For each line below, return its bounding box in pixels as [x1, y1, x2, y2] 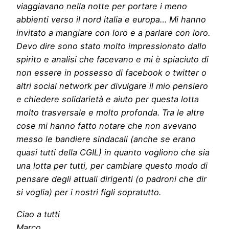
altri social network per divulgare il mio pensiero [16, 81, 208, 91]
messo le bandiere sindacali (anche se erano [16, 134, 196, 145]
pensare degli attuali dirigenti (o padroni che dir [16, 174, 207, 185]
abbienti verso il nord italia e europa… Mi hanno [16, 14, 206, 25]
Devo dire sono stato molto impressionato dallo [16, 41, 207, 52]
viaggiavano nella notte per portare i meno [16, 1, 187, 12]
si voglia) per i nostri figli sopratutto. [16, 187, 161, 198]
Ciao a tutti [16, 209, 60, 219]
